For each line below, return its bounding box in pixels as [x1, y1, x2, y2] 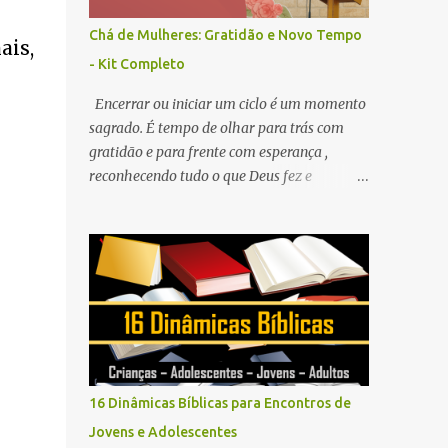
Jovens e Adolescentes [88, 424, 237, 440]
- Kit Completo [88, 56, 185, 72]
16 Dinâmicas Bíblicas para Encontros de [88, 395, 351, 411]
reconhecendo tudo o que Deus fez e [88, 167, 312, 185]
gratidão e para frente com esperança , [88, 143, 328, 161]
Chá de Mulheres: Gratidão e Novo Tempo [88, 27, 362, 43]
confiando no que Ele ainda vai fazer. [88, 191, 322, 209]
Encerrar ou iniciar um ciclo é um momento [88, 95, 366, 113]
